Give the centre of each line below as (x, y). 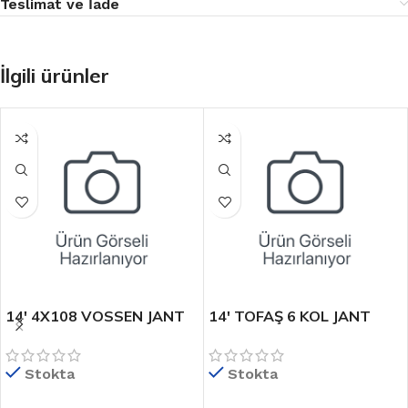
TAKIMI (233, 336)
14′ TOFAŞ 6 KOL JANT (290, 316)
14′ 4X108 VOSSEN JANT (95, 316)
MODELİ (33, 336)
